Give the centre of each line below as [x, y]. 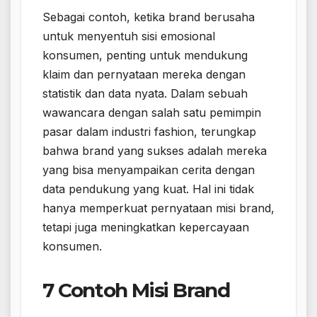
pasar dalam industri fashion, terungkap [149, 132]
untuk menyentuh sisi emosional [129, 36]
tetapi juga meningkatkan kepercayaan [146, 227]
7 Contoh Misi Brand [136, 290]
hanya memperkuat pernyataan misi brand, [158, 208]
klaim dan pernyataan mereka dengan [144, 75]
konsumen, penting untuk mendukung [145, 56]
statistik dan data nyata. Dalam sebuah [145, 94]
